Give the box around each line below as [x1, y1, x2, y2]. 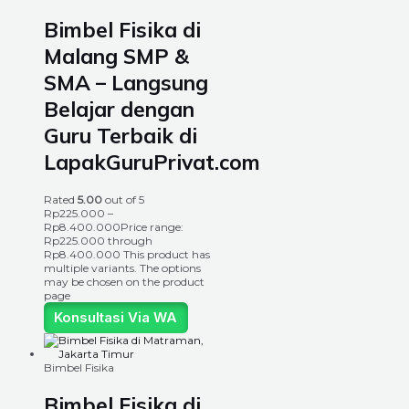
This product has [123, 246, 210, 261]
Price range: [121, 219, 184, 234]
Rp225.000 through [44, 233, 152, 247]
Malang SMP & [44, 42, 189, 69]
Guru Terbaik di [44, 121, 197, 149]
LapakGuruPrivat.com [44, 148, 260, 175]
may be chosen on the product [44, 274, 204, 288]
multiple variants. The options [44, 260, 201, 275]
